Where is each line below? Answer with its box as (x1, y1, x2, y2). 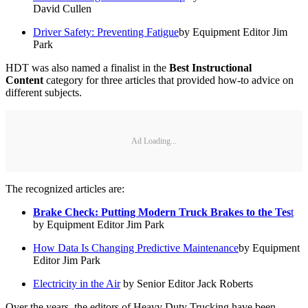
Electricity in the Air (33, 278, 120, 290)
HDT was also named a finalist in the (5, 62, 169, 74)
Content (5, 74, 43, 87)
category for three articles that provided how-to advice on (43, 74, 294, 87)
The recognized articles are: (5, 183, 124, 195)
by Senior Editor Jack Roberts (120, 278, 253, 290)
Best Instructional (169, 62, 252, 74)
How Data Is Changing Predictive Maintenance (33, 242, 239, 254)
